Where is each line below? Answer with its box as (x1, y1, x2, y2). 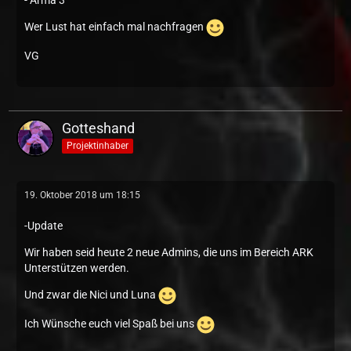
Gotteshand (62, 120, 135, 136)
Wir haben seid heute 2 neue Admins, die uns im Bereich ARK (24, 246, 313, 259)
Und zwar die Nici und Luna (24, 288, 158, 302)
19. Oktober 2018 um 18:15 (24, 190, 140, 201)
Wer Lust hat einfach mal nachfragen (24, 20, 206, 34)
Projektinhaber (67, 139, 128, 151)
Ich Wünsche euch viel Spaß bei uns (24, 317, 197, 331)
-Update (24, 219, 63, 232)
